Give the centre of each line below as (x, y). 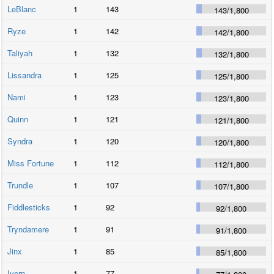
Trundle (20, 185)
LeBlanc (22, 9)
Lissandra (25, 75)
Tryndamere (28, 229)
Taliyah (20, 53)
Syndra (20, 141)
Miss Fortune (31, 163)
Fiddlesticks (29, 207)
